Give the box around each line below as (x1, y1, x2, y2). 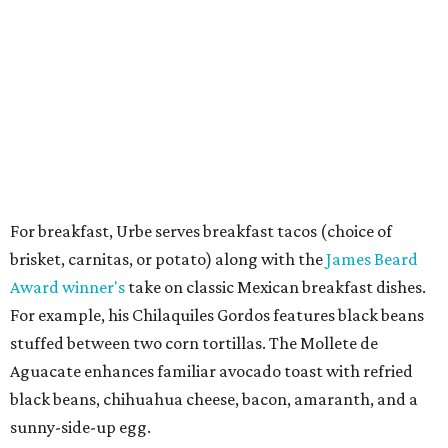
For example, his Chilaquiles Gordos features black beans (10, 305, 424, 326)
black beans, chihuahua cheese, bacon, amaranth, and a (10, 389, 418, 410)
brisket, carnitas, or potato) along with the (10, 249, 326, 270)
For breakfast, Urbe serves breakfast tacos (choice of (10, 221, 392, 242)
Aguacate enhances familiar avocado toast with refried (10, 361, 413, 382)
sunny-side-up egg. (10, 417, 151, 438)
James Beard (326, 249, 418, 270)
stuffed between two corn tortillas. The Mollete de (10, 333, 378, 354)
